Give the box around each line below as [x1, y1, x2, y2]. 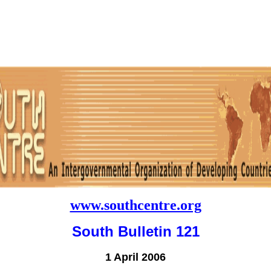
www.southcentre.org [70, 197, 201, 213]
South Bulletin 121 [71, 223, 200, 240]
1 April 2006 [105, 251, 166, 263]
